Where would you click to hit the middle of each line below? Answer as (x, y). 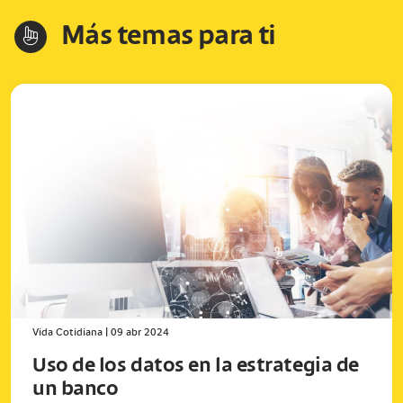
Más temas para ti (169, 36)
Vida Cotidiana (67, 333)
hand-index (30, 37)
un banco (76, 390)
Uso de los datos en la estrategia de (196, 367)
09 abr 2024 (140, 333)
